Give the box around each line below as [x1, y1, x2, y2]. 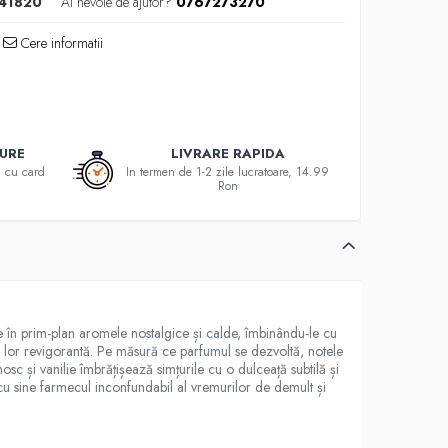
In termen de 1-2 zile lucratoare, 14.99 [126, 163, 330, 181]
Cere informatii [17, 33, 104, 53]
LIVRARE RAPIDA [170, 144, 285, 163]
